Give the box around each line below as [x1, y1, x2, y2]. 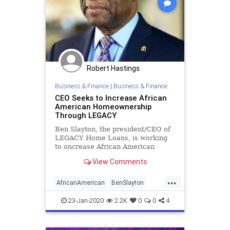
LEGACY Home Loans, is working [54, 133, 167, 142]
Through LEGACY [54, 110, 117, 120]
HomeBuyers [90, 195, 127, 203]
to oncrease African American [54, 142, 155, 150]
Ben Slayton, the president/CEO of [54, 125, 170, 133]
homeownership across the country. [54, 151, 174, 159]
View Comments [90, 157, 147, 167]
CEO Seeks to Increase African [54, 92, 167, 103]
